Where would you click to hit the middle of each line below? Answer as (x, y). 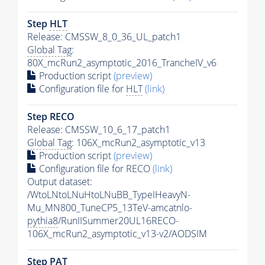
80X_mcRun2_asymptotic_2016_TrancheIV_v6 (122, 62)
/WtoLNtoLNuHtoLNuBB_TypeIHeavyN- (109, 194)
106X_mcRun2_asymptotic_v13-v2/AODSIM (117, 233)
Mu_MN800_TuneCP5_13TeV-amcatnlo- (110, 207)
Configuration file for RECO (95, 168)
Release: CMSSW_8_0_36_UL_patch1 (104, 36)
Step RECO (51, 116)
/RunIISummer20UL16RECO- (118, 220)
